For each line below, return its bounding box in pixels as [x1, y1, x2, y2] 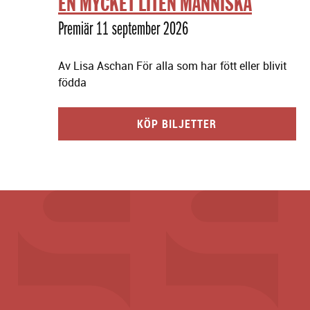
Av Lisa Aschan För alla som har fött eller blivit [58, 58, 286, 74]
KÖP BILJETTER [137, 116, 217, 132]
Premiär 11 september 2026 [58, 18, 188, 40]
